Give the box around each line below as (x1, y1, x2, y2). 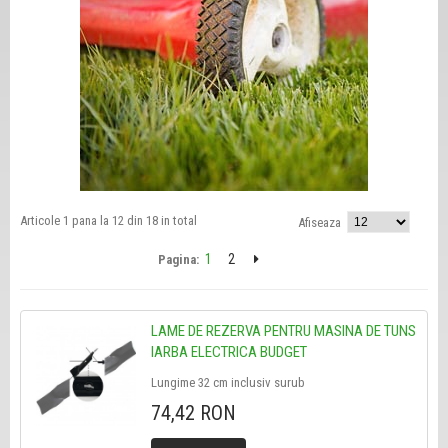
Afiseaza (298, 215, 342, 230)
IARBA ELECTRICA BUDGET (150, 343, 307, 361)
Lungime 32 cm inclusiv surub (150, 375, 305, 390)
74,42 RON (150, 401, 236, 425)
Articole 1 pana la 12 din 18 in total (19, 213, 197, 228)
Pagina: (158, 252, 199, 267)
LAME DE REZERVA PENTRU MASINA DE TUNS (150, 322, 416, 340)
